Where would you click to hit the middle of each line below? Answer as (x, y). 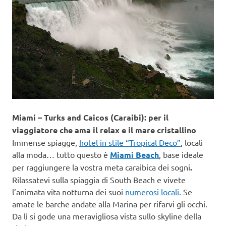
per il (158, 118)
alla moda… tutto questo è (61, 155)
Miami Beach (134, 155)
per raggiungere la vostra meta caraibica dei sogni (101, 167)
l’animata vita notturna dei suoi (69, 192)
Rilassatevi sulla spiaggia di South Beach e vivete (99, 180)
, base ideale (181, 155)
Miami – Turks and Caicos (60, 118)
